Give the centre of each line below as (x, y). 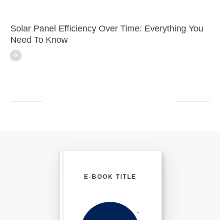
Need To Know (39, 40)
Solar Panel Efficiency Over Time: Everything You (107, 28)
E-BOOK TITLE (110, 177)
